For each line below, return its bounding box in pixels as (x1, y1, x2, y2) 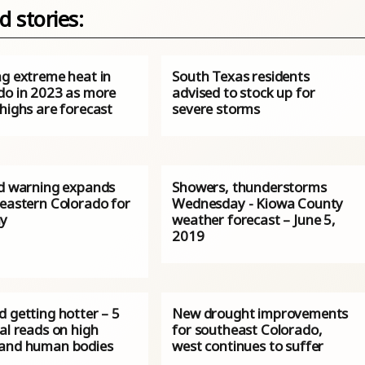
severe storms (172, 99, 261, 119)
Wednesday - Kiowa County (172, 193, 344, 213)
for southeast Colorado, (172, 320, 323, 340)
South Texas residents (172, 67, 310, 86)
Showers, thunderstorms (172, 177, 327, 196)
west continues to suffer (172, 336, 324, 356)
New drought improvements (172, 304, 349, 323)
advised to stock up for (172, 83, 315, 103)
